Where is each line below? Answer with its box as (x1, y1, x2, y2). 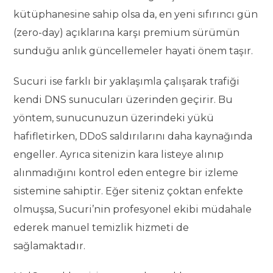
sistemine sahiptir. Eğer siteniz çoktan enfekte (13, 185, 244, 197)
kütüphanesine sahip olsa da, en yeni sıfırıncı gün (13, 8, 258, 20)
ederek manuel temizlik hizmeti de (13, 221, 190, 233)
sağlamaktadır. (13, 239, 86, 252)
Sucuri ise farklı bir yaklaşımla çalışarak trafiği (13, 75, 240, 87)
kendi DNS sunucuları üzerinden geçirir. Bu (13, 93, 233, 105)
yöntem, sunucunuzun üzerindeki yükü (13, 112, 214, 124)
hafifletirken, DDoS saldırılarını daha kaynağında (13, 130, 253, 142)
